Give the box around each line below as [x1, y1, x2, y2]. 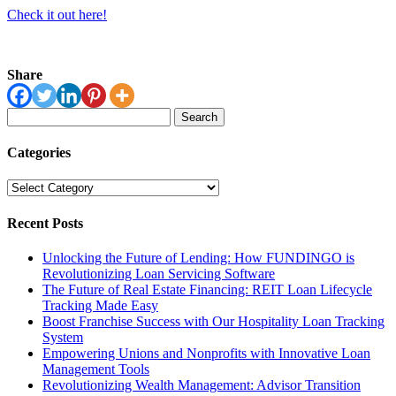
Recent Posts [7, 215, 83, 231]
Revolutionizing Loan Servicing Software [42, 265, 275, 281]
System [42, 329, 83, 345]
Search [6, 106, 44, 122]
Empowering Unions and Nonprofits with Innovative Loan [42, 345, 370, 361]
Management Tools [42, 361, 149, 377]
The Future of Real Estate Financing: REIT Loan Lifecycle [42, 281, 372, 297]
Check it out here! [7, 6, 107, 22]
